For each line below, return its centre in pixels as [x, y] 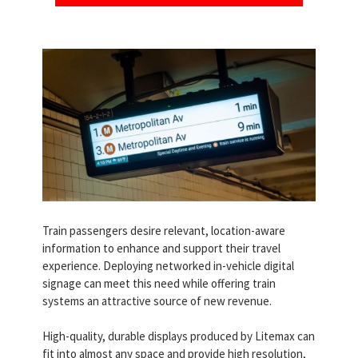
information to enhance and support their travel [161, 249]
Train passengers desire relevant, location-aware [164, 231]
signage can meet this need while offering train [159, 284]
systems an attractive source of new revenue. [157, 301]
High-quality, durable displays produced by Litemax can [179, 336]
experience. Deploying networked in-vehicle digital [168, 266]
